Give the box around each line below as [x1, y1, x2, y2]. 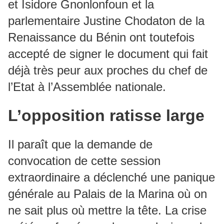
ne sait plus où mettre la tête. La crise [8, 203, 206, 217]
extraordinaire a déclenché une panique [8, 170, 215, 184]
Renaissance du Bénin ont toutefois [8, 30, 194, 44]
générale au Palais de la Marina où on [8, 187, 207, 200]
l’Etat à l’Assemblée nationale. [8, 80, 166, 93]
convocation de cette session [8, 154, 160, 167]
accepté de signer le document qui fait [8, 47, 208, 60]
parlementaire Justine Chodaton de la [8, 14, 204, 27]
